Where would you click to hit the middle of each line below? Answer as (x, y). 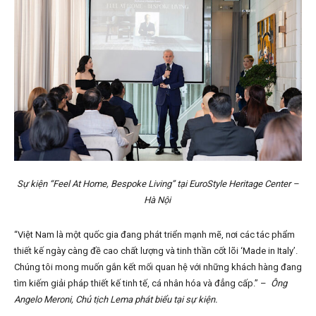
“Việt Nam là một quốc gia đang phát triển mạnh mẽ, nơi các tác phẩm (154, 235)
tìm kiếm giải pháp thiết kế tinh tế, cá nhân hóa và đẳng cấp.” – (142, 284)
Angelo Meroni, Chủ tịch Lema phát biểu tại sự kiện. (117, 300)
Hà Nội (158, 200)
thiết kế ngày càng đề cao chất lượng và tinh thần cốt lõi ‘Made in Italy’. (156, 251)
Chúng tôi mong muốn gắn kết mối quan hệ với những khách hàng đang (158, 267)
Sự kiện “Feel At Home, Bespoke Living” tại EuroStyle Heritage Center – (158, 184)
